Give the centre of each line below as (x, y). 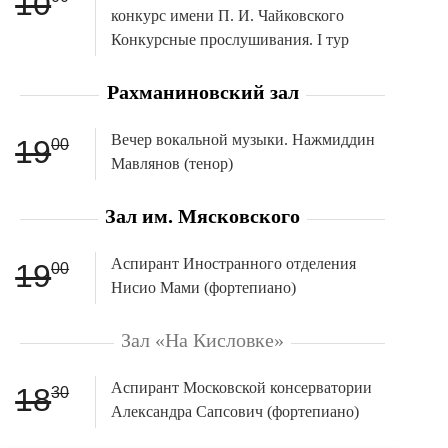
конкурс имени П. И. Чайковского (227, 15)
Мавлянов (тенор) (171, 163)
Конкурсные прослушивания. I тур (229, 39)
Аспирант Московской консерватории (241, 387)
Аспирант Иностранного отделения (233, 263)
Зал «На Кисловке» (203, 339)
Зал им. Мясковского (203, 215)
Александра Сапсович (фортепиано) (234, 411)
